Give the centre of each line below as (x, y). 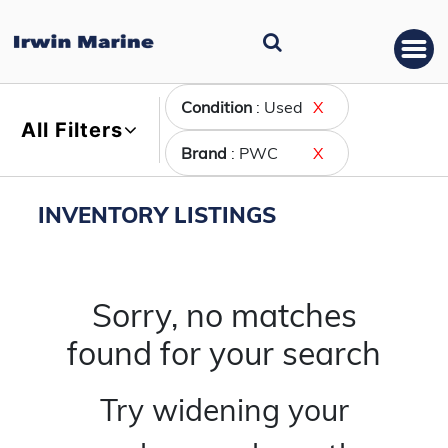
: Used (277, 107)
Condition (216, 107)
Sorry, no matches (224, 315)
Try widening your (224, 410)
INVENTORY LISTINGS (157, 215)
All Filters (72, 130)
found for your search (224, 353)
